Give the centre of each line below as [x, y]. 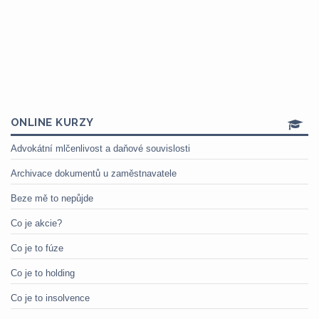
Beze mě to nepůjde [52, 198]
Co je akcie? [36, 223]
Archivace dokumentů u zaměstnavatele [94, 173]
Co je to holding [43, 273]
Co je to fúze [37, 248]
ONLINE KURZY [52, 122]
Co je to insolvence [50, 298]
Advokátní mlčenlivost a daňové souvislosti [100, 148]
